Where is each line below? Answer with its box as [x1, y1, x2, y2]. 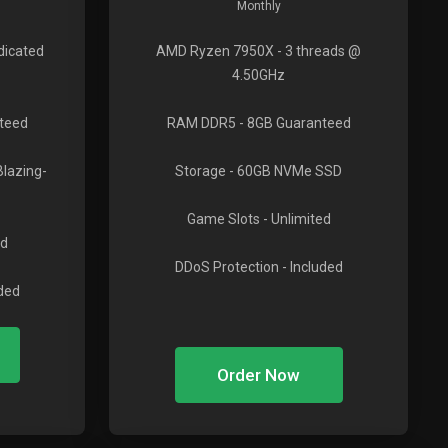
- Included [278, 259, 343, 275]
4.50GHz [232, 67, 286, 83]
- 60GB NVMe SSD [226, 163, 343, 179]
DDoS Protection [174, 259, 279, 275]
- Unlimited [259, 211, 331, 227]
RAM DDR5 [166, 115, 236, 131]
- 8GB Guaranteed [235, 115, 351, 131]
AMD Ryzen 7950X [156, 43, 275, 59]
